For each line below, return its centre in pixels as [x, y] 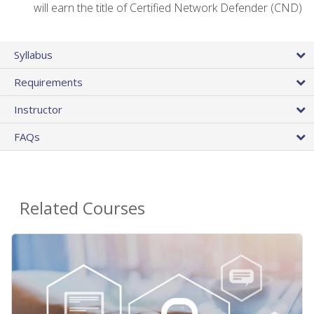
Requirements [48, 82]
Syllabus [33, 54]
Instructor [38, 109]
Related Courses [82, 207]
